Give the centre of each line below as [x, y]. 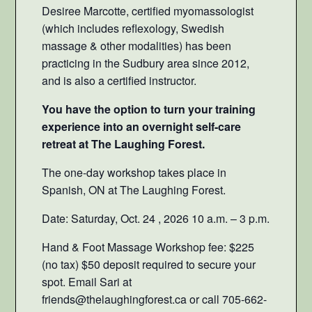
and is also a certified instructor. [119, 81]
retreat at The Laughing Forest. [123, 144]
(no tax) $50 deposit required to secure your [148, 265]
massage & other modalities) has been [136, 46]
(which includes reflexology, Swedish [133, 29]
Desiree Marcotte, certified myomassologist [147, 11]
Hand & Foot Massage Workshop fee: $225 [148, 247]
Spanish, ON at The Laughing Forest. [133, 190]
